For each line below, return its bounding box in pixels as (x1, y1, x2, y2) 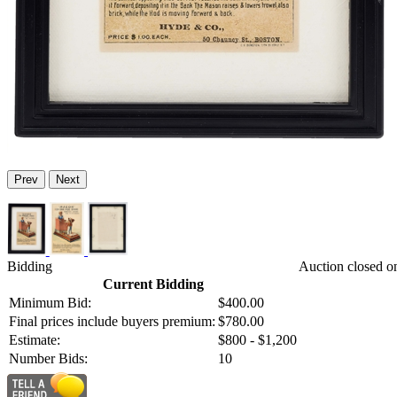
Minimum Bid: (9, 295, 91, 311)
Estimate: (9, 332, 60, 348)
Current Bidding (102, 276, 204, 292)
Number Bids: (9, 351, 88, 367)
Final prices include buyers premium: (9, 314, 215, 330)
